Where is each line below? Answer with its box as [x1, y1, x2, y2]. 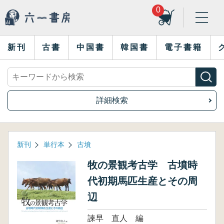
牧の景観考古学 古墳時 [87, 159, 197, 170]
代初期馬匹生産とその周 [87, 175, 197, 186]
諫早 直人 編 [87, 214, 143, 222]
